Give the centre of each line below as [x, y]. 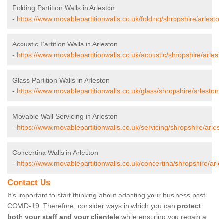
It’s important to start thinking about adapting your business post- [108, 195]
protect [189, 206]
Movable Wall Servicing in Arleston [65, 117]
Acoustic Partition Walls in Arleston [65, 44]
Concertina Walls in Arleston [55, 153]
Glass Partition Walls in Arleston [61, 80]
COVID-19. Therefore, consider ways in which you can [92, 206]
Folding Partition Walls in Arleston [64, 8]
